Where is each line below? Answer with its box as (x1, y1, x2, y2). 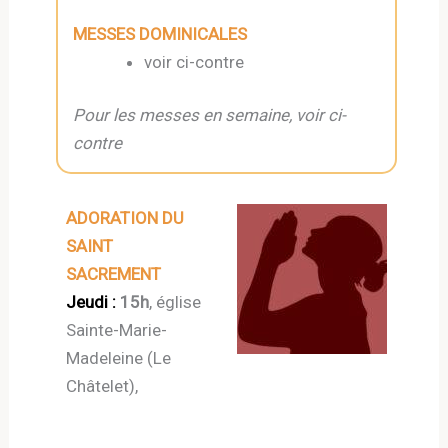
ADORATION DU (66, 208, 185, 229)
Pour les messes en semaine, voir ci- (73, 105, 347, 126)
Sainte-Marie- (66, 320, 168, 341)
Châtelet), (66, 376, 139, 397)
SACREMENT (66, 264, 162, 285)
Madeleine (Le (66, 348, 172, 369)
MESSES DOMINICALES (73, 23, 256, 44)
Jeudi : (66, 292, 117, 313)
